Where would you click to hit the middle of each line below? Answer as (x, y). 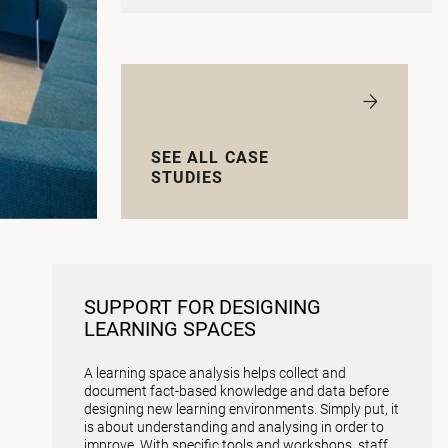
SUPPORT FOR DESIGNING (202, 306)
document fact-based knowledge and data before (236, 390)
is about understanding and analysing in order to (233, 426)
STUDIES (187, 177)
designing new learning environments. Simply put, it (241, 408)
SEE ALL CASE (209, 157)
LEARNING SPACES (169, 328)
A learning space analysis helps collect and (214, 372)
